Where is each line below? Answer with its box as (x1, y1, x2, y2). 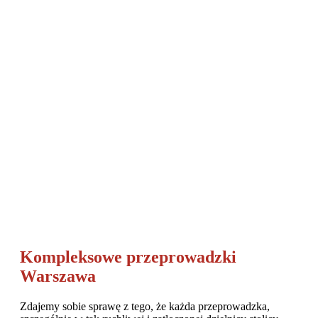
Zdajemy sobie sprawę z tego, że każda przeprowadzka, (20, 300, 270, 312)
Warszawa (20, 266, 96, 285)
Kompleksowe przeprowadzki (20, 247, 236, 266)
